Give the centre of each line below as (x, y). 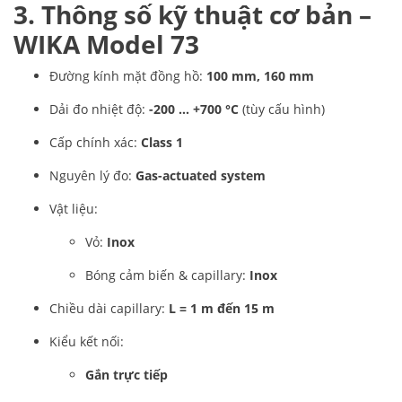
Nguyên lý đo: (92, 175)
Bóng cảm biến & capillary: (167, 275)
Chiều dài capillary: (109, 308)
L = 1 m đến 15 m (222, 308)
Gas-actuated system (201, 175)
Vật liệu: (74, 209)
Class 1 (162, 142)
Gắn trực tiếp (127, 375)
